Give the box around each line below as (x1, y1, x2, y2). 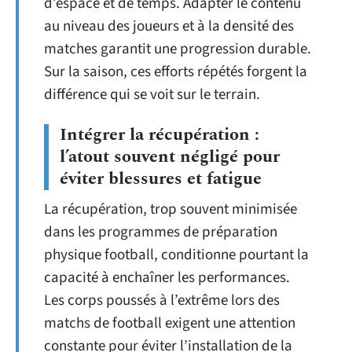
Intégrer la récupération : (60, 121, 259, 148)
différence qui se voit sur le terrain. (44, 84, 260, 105)
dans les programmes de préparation (44, 221, 277, 243)
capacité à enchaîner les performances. (44, 266, 290, 288)
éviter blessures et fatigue (60, 165, 262, 192)
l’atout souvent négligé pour (60, 143, 280, 170)
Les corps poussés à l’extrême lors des (44, 289, 280, 311)
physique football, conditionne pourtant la (44, 244, 309, 266)
